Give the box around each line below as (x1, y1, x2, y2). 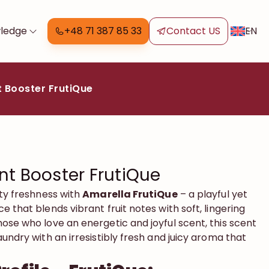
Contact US (166, 24, 220, 38)
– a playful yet (177, 187, 247, 201)
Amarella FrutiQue (82, 187, 178, 201)
